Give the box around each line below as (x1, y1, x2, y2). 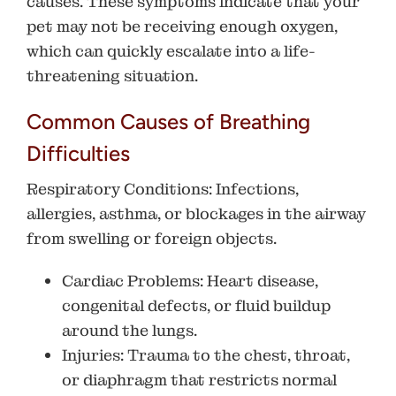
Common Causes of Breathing (27, 108, 310, 134)
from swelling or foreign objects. (27, 227, 277, 248)
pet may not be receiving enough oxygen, (27, 15, 338, 36)
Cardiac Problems (62, 270, 200, 291)
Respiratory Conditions (27, 178, 209, 199)
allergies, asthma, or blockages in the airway (27, 202, 366, 224)
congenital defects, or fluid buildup (62, 294, 331, 316)
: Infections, (209, 178, 299, 199)
